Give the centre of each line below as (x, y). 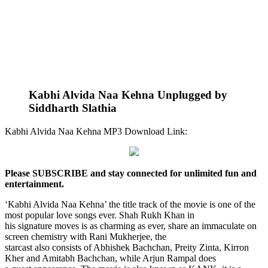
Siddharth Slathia (73, 108)
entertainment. (34, 184)
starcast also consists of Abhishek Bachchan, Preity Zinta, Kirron (127, 247)
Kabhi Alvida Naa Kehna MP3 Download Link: (96, 131)
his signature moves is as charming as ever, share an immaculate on (131, 226)
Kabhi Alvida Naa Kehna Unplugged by (128, 95)
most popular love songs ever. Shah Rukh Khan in (100, 215)
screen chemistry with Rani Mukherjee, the (86, 236)
